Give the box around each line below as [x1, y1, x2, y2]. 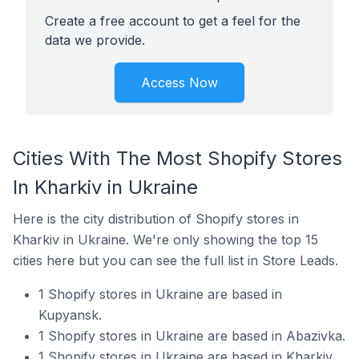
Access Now [141, 75, 218, 91]
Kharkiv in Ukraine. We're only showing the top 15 [13, 232, 318, 248]
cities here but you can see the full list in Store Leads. [13, 252, 338, 268]
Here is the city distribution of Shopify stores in [13, 211, 299, 227]
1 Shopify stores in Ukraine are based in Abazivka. [38, 328, 345, 344]
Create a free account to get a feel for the [45, 13, 301, 29]
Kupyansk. [38, 307, 102, 323]
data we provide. [45, 32, 145, 48]
